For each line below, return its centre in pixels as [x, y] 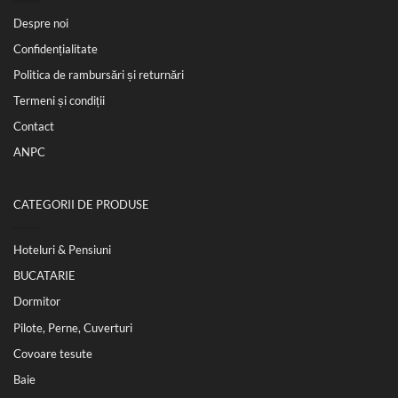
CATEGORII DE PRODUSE [81, 205]
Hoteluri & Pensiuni [62, 250]
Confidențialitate [56, 49]
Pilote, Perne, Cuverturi [73, 327]
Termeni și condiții [59, 101]
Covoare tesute [53, 353]
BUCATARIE [44, 276]
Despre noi [41, 24]
